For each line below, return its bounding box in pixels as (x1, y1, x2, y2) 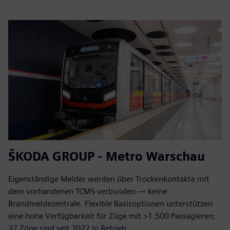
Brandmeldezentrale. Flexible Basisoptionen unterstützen (8, 199, 213, 209)
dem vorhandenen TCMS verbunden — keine (8, 186, 167, 197)
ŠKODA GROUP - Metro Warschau (8, 149, 205, 164)
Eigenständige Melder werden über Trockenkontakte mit (8, 174, 209, 184)
